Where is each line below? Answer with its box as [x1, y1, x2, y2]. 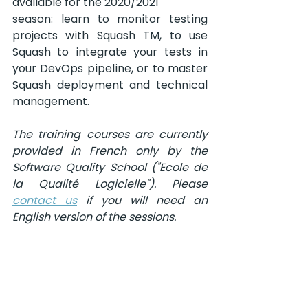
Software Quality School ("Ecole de [12, 159, 208, 176]
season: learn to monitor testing [12, 11, 208, 27]
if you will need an [77, 192, 208, 209]
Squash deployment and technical [12, 77, 208, 93]
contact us [12, 192, 77, 209]
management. [12, 93, 89, 110]
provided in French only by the [12, 143, 208, 159]
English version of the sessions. [12, 209, 176, 225]
